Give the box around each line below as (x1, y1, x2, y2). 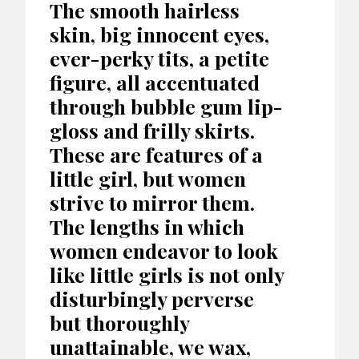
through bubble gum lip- (50, 92, 283, 119)
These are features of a (50, 140, 263, 167)
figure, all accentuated (50, 68, 260, 95)
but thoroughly (50, 309, 189, 336)
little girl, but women (50, 164, 246, 192)
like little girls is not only (50, 260, 284, 288)
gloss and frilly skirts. (50, 116, 255, 143)
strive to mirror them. (50, 188, 255, 216)
